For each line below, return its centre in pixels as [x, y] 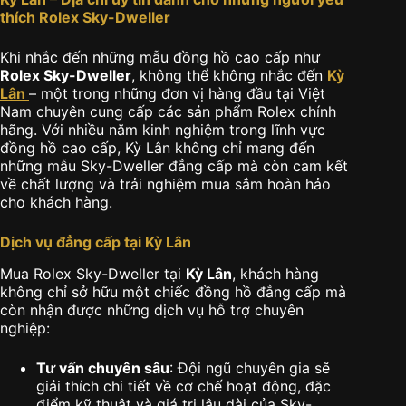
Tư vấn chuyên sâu [103, 367]
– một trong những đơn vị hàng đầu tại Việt [177, 93]
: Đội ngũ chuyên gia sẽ [250, 367]
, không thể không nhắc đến [229, 75]
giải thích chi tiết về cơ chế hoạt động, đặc [184, 386]
